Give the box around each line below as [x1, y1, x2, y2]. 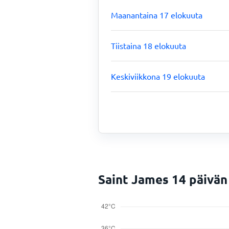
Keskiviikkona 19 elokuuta [111, 71, 205, 81]
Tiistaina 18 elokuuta [111, 40, 186, 51]
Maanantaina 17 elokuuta [111, 10, 202, 20]
